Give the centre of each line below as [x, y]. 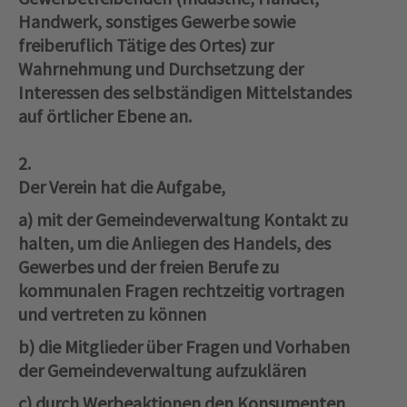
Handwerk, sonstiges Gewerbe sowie [157, 22]
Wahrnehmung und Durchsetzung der [161, 69]
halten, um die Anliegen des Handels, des [174, 243]
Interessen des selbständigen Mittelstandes [185, 93]
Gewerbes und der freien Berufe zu [149, 267]
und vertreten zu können [112, 314]
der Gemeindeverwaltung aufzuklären [162, 371]
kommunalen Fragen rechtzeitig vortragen [181, 291]
